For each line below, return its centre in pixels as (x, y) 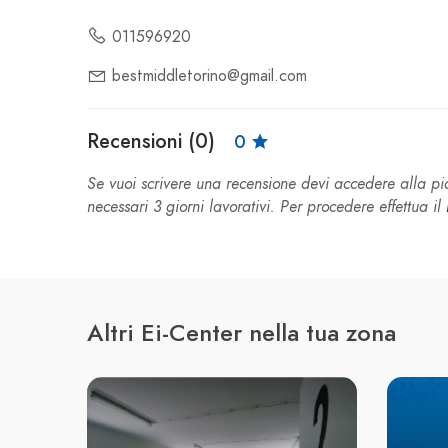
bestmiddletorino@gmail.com (209, 76)
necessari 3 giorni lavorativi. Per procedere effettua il (266, 207)
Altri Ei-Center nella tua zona (241, 333)
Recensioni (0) (154, 141)
